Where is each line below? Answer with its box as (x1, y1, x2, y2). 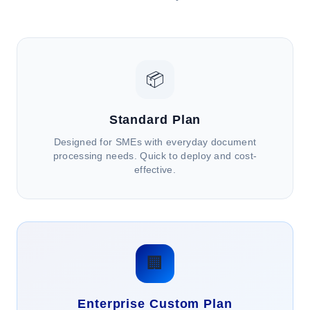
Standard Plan (109, 113, 201, 127)
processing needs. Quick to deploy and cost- (53, 150, 257, 161)
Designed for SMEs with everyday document (53, 136, 257, 147)
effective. (134, 164, 176, 175)
